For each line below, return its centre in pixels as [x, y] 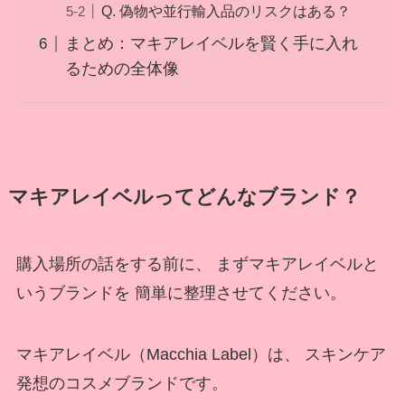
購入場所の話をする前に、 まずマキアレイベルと [197, 264]
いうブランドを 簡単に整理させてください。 [181, 292]
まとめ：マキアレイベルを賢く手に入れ [211, 44]
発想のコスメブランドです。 [122, 383]
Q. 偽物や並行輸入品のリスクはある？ [226, 11]
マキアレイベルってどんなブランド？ [184, 197]
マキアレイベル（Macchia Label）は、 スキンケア [201, 354]
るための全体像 [122, 69]
